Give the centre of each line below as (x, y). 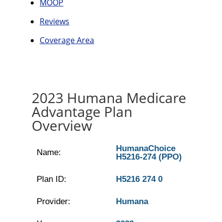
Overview (62, 125)
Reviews (55, 21)
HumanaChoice (145, 148)
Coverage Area (67, 40)
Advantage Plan (82, 111)
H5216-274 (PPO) (149, 157)
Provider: (53, 201)
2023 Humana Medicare (109, 98)
